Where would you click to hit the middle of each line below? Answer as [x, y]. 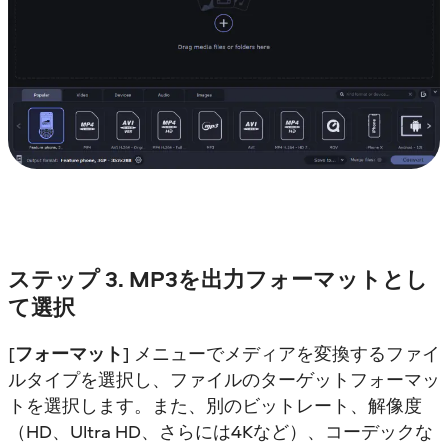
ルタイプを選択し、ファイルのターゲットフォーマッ [224, 379]
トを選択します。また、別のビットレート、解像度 [215, 405]
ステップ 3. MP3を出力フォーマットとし [218, 279]
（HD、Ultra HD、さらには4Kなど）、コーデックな [220, 431]
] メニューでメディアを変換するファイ [281, 353]
